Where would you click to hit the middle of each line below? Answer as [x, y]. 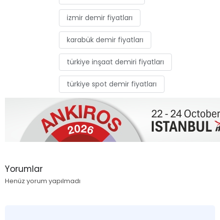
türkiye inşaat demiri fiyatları [115, 62]
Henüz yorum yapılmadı [43, 181]
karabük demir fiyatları [105, 40]
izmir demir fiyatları [100, 17]
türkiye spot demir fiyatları [112, 84]
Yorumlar [24, 169]
